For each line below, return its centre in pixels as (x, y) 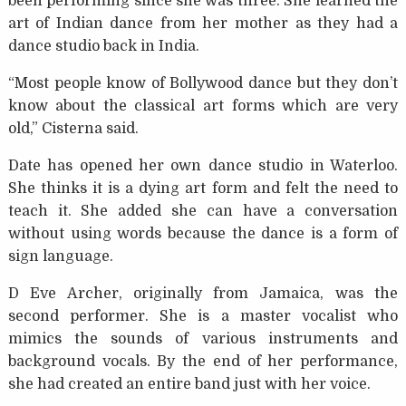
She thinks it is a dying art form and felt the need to (203, 189)
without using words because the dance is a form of (203, 234)
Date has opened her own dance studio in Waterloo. (203, 166)
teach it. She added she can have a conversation (203, 212)
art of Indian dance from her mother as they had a (203, 24)
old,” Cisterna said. (73, 129)
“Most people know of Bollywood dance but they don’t (203, 84)
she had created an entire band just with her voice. (189, 385)
